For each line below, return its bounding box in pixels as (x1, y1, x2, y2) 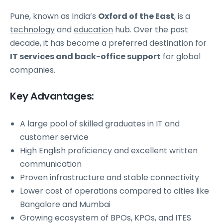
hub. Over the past (113, 24, 188, 36)
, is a (174, 10, 190, 22)
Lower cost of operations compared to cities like (20, 185, 209, 197)
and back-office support (54, 51, 161, 63)
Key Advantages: (10, 89, 94, 104)
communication (20, 158, 82, 170)
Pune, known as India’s (10, 10, 98, 22)
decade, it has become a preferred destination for (10, 37, 207, 49)
